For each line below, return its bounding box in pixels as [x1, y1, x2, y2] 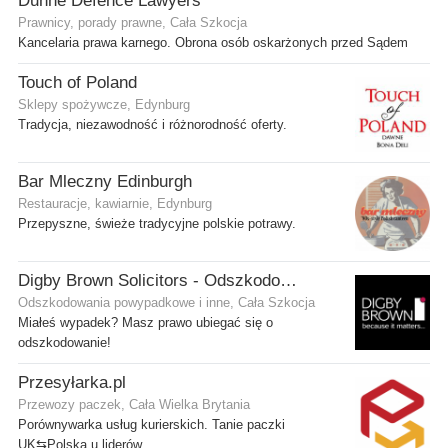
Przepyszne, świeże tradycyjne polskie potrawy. [18, 217, 296, 232]
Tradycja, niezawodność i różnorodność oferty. [18, 118, 287, 133]
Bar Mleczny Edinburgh [18, 172, 192, 192]
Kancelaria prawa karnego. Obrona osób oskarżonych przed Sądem [18, 36, 408, 51]
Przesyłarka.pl [18, 373, 126, 393]
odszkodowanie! [18, 336, 111, 351]
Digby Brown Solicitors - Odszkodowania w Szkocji [280, 271, 297, 291]
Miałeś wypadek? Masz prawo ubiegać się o [18, 316, 273, 331]
